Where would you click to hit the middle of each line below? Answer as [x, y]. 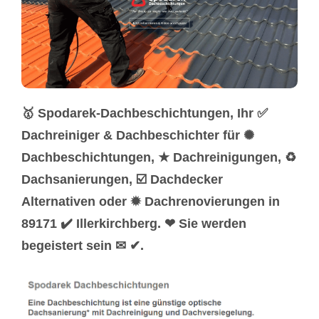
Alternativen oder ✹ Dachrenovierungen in [151, 201]
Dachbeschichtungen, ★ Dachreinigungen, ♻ [159, 157]
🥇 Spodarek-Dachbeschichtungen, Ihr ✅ [145, 113]
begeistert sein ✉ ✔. [83, 245]
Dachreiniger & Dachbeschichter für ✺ [138, 135]
